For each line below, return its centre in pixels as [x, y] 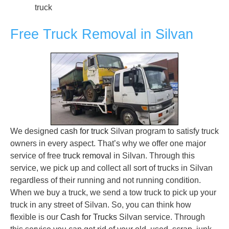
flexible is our [35, 217]
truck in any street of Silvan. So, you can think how [101, 205]
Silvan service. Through [161, 217]
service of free [37, 156]
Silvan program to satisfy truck [164, 131]
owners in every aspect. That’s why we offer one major [108, 144]
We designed [35, 131]
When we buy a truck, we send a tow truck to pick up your [113, 193]
